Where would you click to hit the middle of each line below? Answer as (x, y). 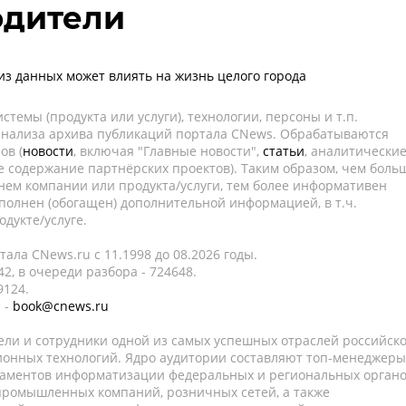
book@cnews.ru (61, 306)
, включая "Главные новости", (168, 151)
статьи (284, 151)
